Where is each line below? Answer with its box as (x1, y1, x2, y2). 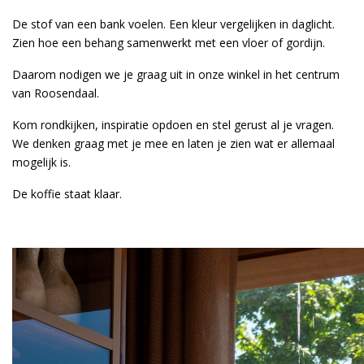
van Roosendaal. (12, 85, 99, 101)
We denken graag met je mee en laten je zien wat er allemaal (12, 136, 335, 151)
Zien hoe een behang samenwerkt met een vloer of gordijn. (12, 35, 325, 50)
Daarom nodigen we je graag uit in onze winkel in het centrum (12, 67, 340, 82)
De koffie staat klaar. (12, 186, 122, 201)
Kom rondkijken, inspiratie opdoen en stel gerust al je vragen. (12, 117, 334, 132)
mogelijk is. (12, 154, 71, 170)
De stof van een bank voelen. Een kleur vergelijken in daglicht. (12, 16, 335, 32)
